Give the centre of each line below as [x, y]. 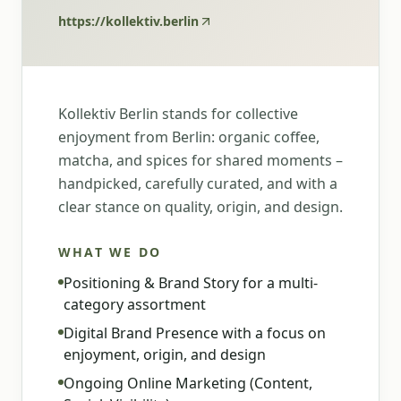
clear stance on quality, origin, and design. [200, 207]
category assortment [135, 304]
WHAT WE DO [110, 252]
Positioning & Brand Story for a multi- [191, 283]
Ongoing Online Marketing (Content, [188, 383]
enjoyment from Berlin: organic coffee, [189, 137]
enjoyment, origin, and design [165, 354]
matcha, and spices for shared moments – [200, 160]
